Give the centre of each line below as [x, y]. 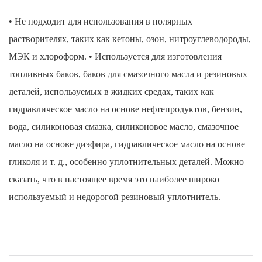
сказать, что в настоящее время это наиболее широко [114, 180]
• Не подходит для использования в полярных [101, 22]
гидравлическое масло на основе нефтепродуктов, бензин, [125, 109]
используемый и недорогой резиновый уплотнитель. [115, 197]
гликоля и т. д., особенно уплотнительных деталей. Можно [126, 162]
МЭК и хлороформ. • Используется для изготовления [115, 57]
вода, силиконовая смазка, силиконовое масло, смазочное [124, 127]
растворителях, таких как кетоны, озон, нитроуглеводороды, [130, 39]
